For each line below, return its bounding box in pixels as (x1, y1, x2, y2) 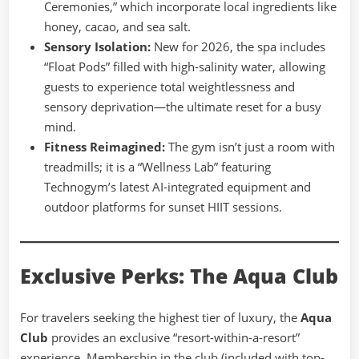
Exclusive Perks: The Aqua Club (20, 263, 338, 290)
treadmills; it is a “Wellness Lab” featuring (44, 158, 271, 175)
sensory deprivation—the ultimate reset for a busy (44, 98, 321, 115)
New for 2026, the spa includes (151, 38, 325, 54)
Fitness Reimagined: (44, 138, 165, 155)
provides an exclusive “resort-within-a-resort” (48, 329, 300, 345)
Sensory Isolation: (44, 38, 151, 54)
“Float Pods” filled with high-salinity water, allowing (44, 58, 325, 75)
